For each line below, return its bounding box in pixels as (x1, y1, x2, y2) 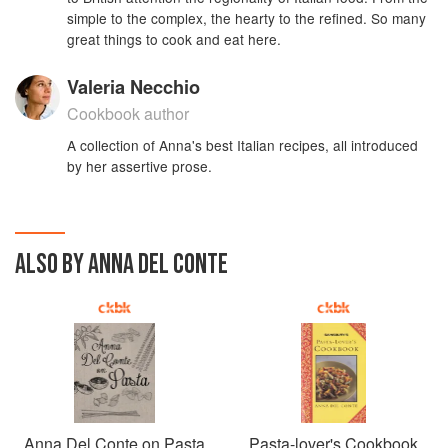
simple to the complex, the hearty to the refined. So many (67, 8, 427, 28)
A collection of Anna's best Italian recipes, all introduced (67, 135, 419, 155)
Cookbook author (67, 102, 190, 125)
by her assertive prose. (67, 156, 213, 176)
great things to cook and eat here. (67, 29, 282, 49)
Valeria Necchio (67, 73, 201, 100)
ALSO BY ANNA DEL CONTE (15, 248, 228, 281)
